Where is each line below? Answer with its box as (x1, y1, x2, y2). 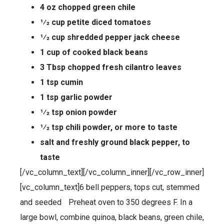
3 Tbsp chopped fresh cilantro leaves (40, 62, 181, 72)
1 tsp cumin (40, 77, 83, 87)
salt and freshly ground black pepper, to (40, 137, 190, 147)
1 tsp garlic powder (40, 92, 112, 102)
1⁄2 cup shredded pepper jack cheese (40, 32, 180, 42)
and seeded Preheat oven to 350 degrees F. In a (20, 197, 192, 207)
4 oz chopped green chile (40, 2, 135, 12)
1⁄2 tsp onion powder (40, 107, 117, 117)
